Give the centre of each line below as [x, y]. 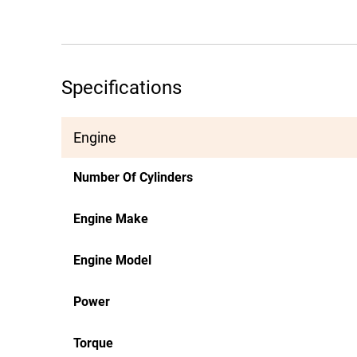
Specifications [122, 88]
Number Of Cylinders [133, 177]
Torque [93, 343]
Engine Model [112, 260]
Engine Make [111, 219]
